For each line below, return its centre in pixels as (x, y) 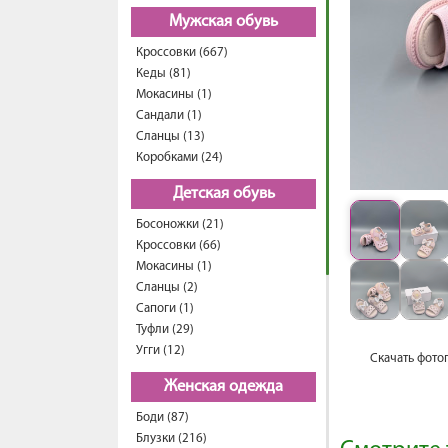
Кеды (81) (163, 73)
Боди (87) (162, 417)
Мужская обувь (223, 22)
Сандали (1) (169, 115)
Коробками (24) (179, 157)
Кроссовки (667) (182, 52)
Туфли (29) (165, 329)
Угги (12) (160, 350)
